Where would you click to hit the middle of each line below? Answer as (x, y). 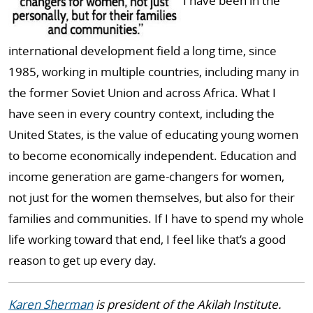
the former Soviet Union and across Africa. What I (142, 93)
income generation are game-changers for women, (146, 176)
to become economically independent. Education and (152, 155)
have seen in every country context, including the (141, 114)
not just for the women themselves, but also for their (152, 197)
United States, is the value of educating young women (153, 134)
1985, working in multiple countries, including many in (154, 72)
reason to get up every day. (82, 260)
